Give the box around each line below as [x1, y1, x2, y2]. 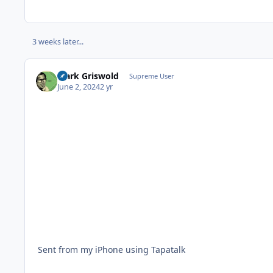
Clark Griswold [57, 69, 119, 82]
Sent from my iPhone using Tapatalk [38, 243, 185, 255]
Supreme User [129, 71, 174, 80]
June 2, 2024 [57, 81, 101, 92]
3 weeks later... [32, 36, 83, 47]
